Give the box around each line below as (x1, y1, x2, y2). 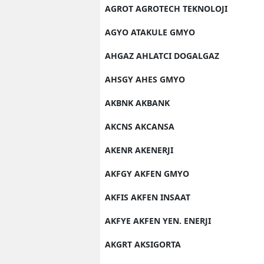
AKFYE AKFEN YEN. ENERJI (105, 214, 211, 226)
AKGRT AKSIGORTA (105, 238, 181, 250)
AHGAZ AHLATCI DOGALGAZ (105, 49, 219, 61)
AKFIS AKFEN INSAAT (105, 191, 190, 203)
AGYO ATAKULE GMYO (105, 26, 195, 38)
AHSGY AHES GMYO (105, 73, 185, 85)
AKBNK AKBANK (105, 97, 170, 108)
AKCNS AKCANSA (105, 120, 174, 132)
